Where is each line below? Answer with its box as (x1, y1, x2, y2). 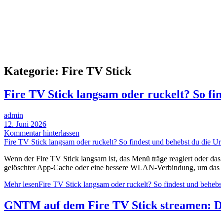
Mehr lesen (4, 180, 38, 188)
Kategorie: (4, 64, 62, 77)
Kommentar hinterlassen (4, 128, 79, 137)
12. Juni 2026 (4, 119, 46, 128)
